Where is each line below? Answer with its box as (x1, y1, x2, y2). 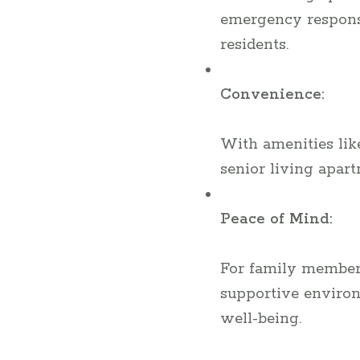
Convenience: (219, 85, 325, 104)
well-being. (219, 309, 301, 329)
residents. (219, 35, 288, 55)
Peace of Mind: (219, 210, 333, 229)
